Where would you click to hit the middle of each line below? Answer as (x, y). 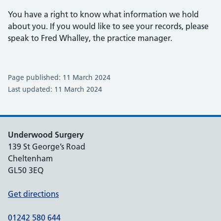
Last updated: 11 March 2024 (55, 89)
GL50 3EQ (26, 170)
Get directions (33, 194)
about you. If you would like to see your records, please (108, 26)
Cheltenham (30, 158)
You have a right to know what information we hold (103, 14)
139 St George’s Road (47, 147)
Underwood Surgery (46, 135)
